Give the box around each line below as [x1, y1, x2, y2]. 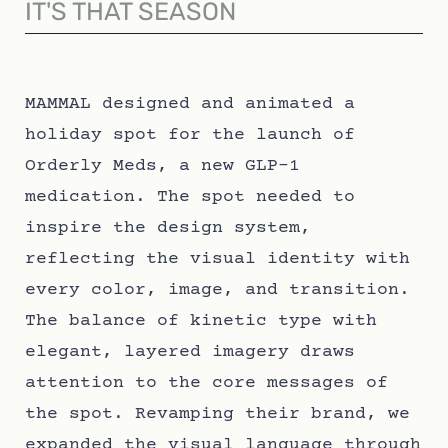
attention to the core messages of [24, 372, 388, 393]
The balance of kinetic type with [24, 310, 377, 331]
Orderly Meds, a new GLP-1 [24, 155, 300, 176]
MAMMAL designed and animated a [24, 93, 355, 114]
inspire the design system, [24, 217, 311, 238]
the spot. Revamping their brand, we [24, 403, 410, 424]
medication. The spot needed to [24, 186, 355, 207]
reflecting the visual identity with [24, 248, 410, 269]
